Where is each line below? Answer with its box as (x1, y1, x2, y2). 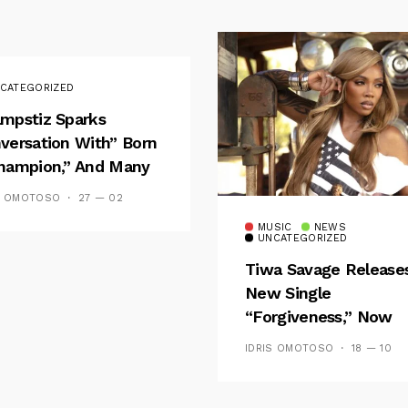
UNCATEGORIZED (258, 231, 348, 244)
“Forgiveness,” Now (245, 306, 393, 326)
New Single (245, 282, 331, 302)
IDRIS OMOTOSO (245, 342, 334, 355)
